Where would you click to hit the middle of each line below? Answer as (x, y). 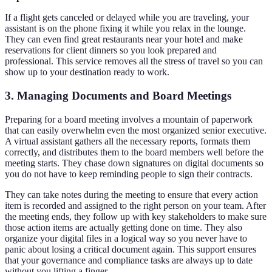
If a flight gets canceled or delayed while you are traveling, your (127, 18)
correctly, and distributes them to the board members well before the (134, 152)
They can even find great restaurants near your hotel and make (124, 39)
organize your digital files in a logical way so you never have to (126, 238)
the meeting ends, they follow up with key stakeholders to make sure (136, 216)
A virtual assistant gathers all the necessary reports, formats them (127, 141)
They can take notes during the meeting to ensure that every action (131, 194)
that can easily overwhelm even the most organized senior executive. (136, 130)
